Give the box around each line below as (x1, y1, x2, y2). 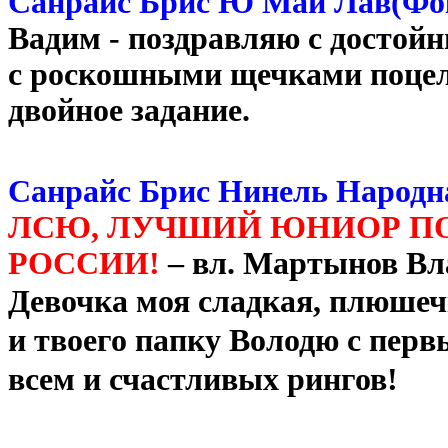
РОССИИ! (8, 245, 160, 281)
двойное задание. (8, 92, 274, 128)
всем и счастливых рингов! (8, 361, 398, 397)
